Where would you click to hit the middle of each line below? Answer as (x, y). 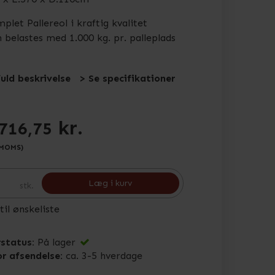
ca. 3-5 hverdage (104, 256)
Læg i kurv (110, 183)
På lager (56, 242)
